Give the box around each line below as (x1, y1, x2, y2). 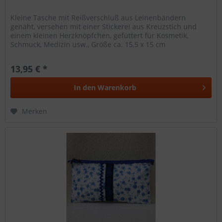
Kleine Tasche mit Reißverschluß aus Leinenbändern (10, 12, 186, 22)
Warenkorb (98, 82, 137, 92)
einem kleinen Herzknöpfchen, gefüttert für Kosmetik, (10, 30, 189, 40)
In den (74, 82, 96, 92)
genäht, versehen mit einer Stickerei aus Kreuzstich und (10, 21, 197, 31)
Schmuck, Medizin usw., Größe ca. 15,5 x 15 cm (10, 39, 166, 49)
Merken (22, 106, 48, 116)
